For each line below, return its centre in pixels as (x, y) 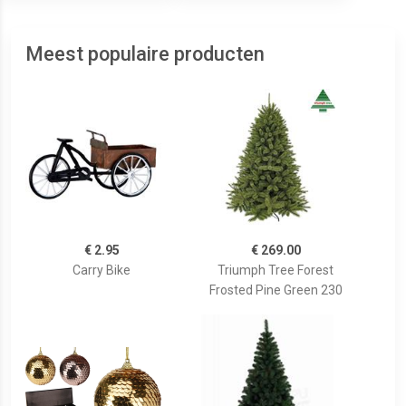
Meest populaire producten (145, 54)
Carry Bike (101, 271)
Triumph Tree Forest (275, 271)
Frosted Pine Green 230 (275, 290)
